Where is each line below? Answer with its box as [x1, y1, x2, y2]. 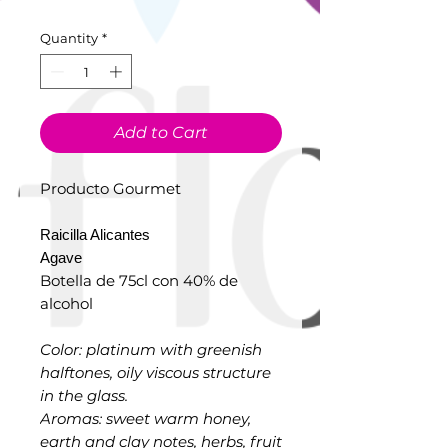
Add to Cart [114, 123, 208, 143]
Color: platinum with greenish [40, 340, 262, 360]
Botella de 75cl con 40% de [40, 271, 238, 291]
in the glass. [40, 386, 128, 406]
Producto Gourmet [40, 179, 181, 199]
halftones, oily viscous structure [40, 363, 271, 383]
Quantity [40, 29, 98, 46]
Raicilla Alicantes [40, 226, 150, 244]
